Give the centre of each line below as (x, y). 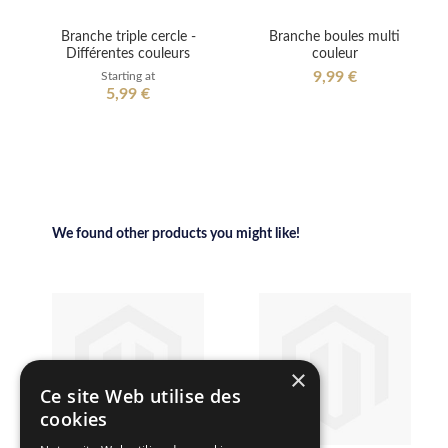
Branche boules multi (335, 36)
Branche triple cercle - (128, 36)
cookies (74, 419)
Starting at (128, 75)
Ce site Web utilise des (141, 396)
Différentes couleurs (128, 53)
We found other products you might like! (176, 233)
